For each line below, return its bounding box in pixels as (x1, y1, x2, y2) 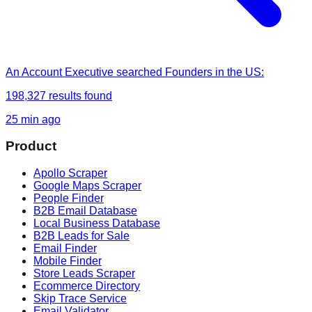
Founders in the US (165, 65, 261, 78)
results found (46, 89, 112, 102)
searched (114, 65, 165, 78)
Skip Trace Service (33, 292, 127, 304)
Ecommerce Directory (33, 279, 140, 292)
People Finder (33, 192, 104, 204)
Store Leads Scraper (33, 267, 135, 279)
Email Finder (33, 242, 97, 254)
